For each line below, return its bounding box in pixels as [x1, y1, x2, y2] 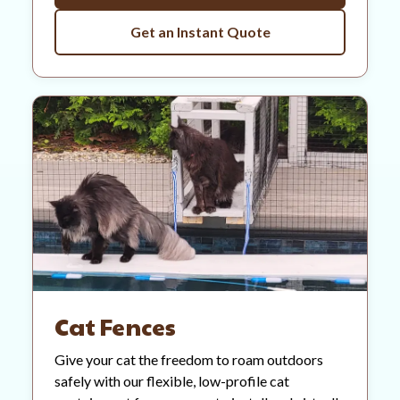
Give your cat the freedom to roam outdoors [54, 351, 323, 369]
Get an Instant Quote [129, 23, 271, 41]
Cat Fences [54, 310, 177, 343]
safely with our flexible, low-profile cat [54, 372, 289, 390]
